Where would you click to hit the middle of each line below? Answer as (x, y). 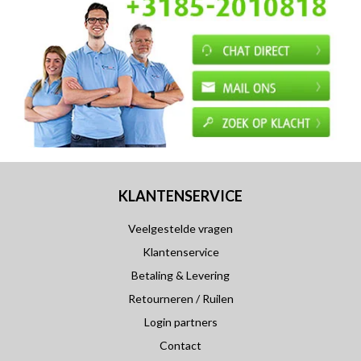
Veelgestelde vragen (180, 228)
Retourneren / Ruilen (180, 298)
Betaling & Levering (180, 275)
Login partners (180, 322)
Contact (180, 345)
